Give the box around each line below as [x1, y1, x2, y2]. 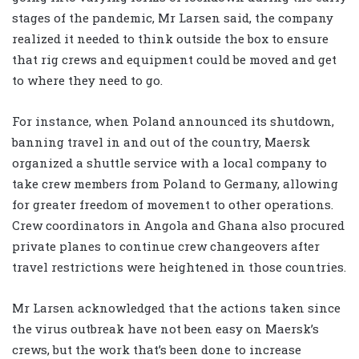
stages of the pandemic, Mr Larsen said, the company [12, 10, 333, 26]
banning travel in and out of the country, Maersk [12, 134, 310, 151]
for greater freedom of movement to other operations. [12, 196, 333, 213]
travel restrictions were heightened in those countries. [12, 259, 346, 276]
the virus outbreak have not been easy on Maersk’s [12, 321, 319, 337]
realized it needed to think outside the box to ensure [12, 30, 329, 47]
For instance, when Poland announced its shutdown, [12, 113, 334, 130]
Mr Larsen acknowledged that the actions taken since [12, 300, 341, 317]
